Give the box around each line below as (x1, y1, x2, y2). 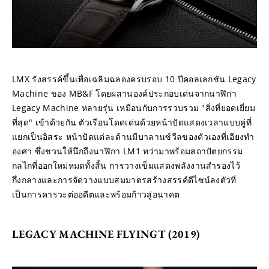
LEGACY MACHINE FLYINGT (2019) (12, 227, 200, 241)
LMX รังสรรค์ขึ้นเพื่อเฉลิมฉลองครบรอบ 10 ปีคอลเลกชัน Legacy (12, 73, 256, 85)
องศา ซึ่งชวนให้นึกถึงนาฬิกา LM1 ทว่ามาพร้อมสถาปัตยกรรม (12, 145, 243, 157)
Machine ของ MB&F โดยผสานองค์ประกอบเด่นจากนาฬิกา (12, 88, 237, 100)
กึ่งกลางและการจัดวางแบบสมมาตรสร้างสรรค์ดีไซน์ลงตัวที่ (12, 174, 237, 186)
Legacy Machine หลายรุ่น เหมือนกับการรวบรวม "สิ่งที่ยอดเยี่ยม (12, 102, 255, 114)
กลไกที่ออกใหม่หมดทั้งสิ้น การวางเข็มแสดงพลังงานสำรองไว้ (12, 160, 241, 172)
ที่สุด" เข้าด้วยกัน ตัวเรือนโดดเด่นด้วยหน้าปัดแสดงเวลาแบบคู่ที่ (12, 116, 252, 128)
